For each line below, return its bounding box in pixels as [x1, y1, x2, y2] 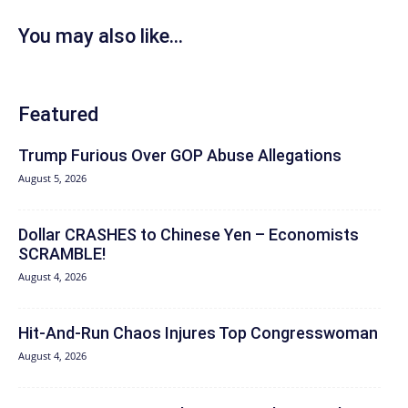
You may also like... [18, 25, 183, 48]
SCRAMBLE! [18, 244, 106, 264]
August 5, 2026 [18, 171, 87, 186]
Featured [18, 103, 98, 127]
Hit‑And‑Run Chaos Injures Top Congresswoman [18, 323, 378, 343]
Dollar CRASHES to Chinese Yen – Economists [18, 225, 359, 245]
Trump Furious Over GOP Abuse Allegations [18, 146, 342, 166]
